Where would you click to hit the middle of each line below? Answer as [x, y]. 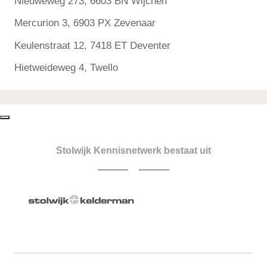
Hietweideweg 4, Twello [66, 67]
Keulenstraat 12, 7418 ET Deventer [92, 45]
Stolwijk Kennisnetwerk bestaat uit [133, 150]
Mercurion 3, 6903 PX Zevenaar [85, 23]
